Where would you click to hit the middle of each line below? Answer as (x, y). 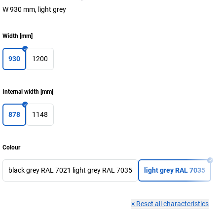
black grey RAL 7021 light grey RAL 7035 (70, 170)
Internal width (21, 92)
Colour (11, 147)
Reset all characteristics (172, 204)
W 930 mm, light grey (34, 9)
